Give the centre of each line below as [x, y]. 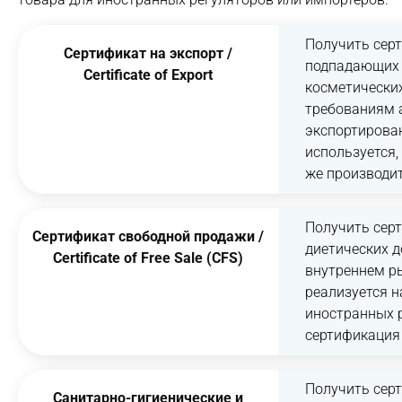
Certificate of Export [149, 75]
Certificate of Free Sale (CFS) [149, 258]
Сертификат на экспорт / [149, 53]
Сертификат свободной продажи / [149, 236]
